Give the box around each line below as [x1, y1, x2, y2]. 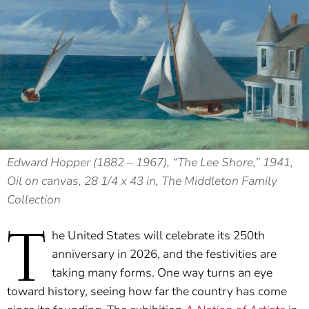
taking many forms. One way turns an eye [52, 265, 272, 281]
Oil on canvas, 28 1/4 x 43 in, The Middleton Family [7, 173, 277, 190]
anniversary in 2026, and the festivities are [52, 246, 277, 263]
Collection [7, 192, 61, 208]
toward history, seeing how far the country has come [7, 283, 287, 300]
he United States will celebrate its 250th [52, 228, 265, 244]
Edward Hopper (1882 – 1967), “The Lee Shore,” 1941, [7, 154, 293, 171]
